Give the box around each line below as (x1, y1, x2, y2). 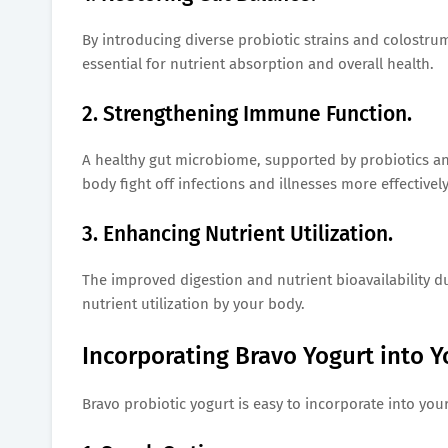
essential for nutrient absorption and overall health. (82, 54, 434, 73)
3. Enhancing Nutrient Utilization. (82, 220, 393, 247)
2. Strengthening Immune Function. (82, 100, 412, 127)
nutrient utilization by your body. (82, 294, 305, 313)
